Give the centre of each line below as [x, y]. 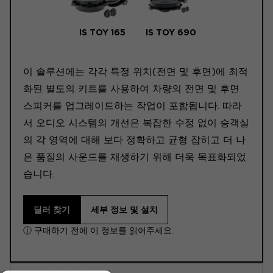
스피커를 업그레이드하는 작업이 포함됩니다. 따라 [133, 106]
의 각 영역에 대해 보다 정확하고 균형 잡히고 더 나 [134, 140]
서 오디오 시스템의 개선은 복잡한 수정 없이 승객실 [136, 123]
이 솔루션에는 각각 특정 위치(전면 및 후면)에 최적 [136, 72]
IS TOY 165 [102, 33]
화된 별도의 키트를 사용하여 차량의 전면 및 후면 [131, 89]
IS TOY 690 [171, 33]
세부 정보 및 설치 [124, 210]
